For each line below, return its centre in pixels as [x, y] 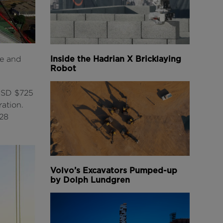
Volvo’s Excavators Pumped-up [114, 171]
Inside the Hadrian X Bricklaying [116, 59]
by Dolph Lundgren [90, 180]
